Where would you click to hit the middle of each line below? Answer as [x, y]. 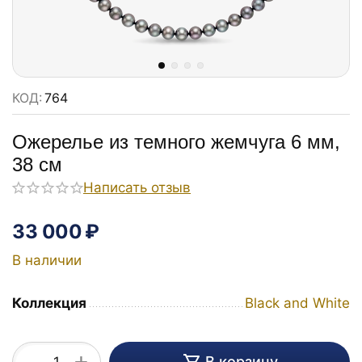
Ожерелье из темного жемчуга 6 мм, [176, 142]
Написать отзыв [137, 187]
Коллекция [49, 303]
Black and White [298, 303]
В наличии [47, 261]
